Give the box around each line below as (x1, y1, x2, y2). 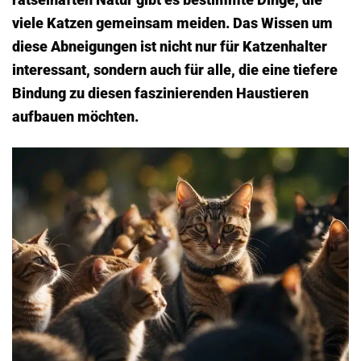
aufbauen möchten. (12, 107, 139, 125)
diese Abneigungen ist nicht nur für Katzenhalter (12, 37, 327, 55)
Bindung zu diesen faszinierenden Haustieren (12, 84, 309, 102)
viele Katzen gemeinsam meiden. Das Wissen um (12, 14, 333, 31)
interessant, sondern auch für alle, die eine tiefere (12, 60, 338, 78)
